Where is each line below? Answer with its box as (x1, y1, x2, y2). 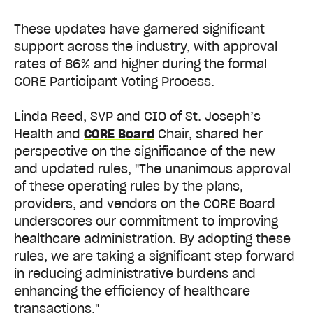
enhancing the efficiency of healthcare (14, 283, 250, 300)
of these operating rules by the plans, (14, 178, 243, 195)
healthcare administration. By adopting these (14, 231, 291, 247)
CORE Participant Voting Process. (14, 73, 214, 89)
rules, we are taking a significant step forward (14, 248, 295, 265)
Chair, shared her (154, 126, 263, 143)
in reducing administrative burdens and (14, 265, 256, 282)
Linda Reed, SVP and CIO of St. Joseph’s (14, 108, 261, 125)
